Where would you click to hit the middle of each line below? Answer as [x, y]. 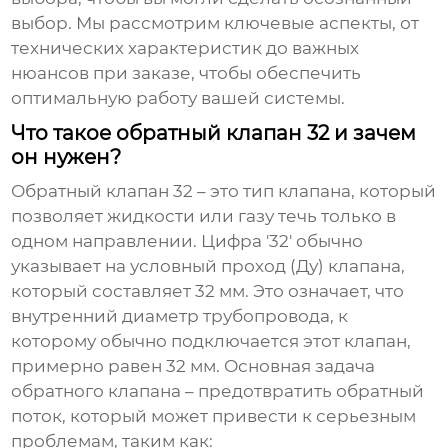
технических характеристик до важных [185, 48]
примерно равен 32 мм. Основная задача [193, 366]
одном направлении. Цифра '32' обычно [187, 241]
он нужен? [66, 157]
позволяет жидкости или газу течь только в [204, 216]
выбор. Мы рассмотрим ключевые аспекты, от [215, 23]
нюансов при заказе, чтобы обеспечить [186, 73]
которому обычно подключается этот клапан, [211, 341]
